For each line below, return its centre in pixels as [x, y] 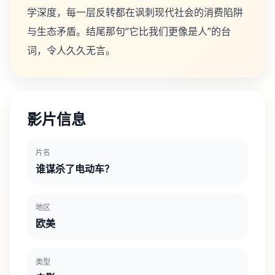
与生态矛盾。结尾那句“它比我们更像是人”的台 [129, 32]
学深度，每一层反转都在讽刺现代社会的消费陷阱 [135, 13]
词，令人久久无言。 [71, 51]
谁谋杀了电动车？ [75, 169]
